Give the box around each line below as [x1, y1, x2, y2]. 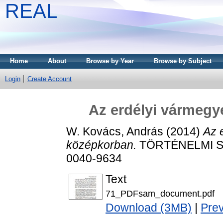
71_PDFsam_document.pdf [106, 188, 215, 199]
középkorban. [66, 138, 136, 151]
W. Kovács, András [66, 124, 163, 138]
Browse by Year [86, 57, 134, 65]
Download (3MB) [106, 201, 192, 215]
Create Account [27, 75, 72, 83]
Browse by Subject [154, 57, 212, 65]
